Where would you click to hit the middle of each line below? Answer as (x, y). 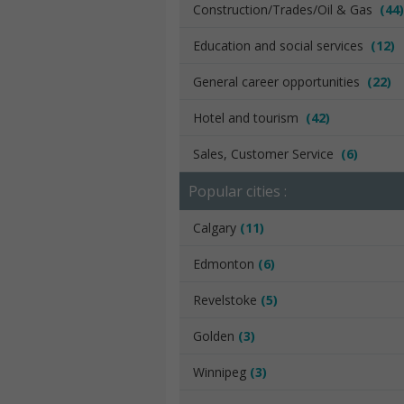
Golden (216, 336)
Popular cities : (238, 191)
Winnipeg (221, 372)
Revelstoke (227, 300)
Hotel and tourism (249, 118)
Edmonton (225, 264)
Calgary (216, 228)
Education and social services (282, 46)
